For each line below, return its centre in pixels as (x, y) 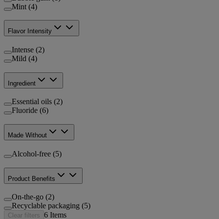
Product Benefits (32, 178)
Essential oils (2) (37, 102)
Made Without (27, 135)
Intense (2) (28, 49)
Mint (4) (24, 6)
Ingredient (22, 83)
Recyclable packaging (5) (51, 206)
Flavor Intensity (30, 31)
